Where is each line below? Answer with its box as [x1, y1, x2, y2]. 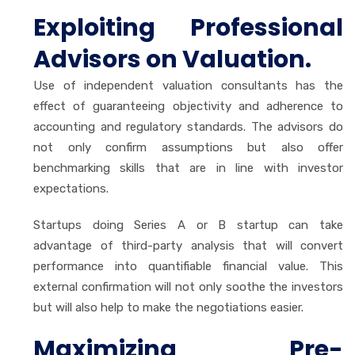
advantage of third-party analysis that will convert [33, 238, 343, 253]
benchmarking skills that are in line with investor [33, 160, 343, 175]
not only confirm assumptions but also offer [33, 139, 343, 155]
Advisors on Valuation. [33, 42, 311, 76]
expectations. [33, 181, 109, 196]
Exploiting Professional [33, 10, 343, 44]
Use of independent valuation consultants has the [33, 78, 343, 93]
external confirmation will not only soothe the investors [33, 279, 343, 294]
